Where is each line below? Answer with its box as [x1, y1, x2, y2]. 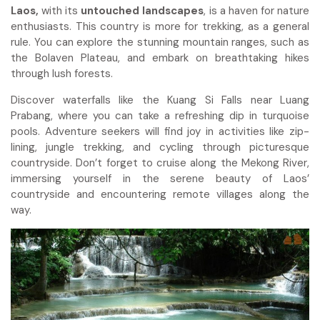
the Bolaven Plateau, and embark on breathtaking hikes [11, 51, 309, 66]
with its [39, 4, 81, 19]
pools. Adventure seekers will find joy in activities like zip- [11, 124, 309, 139]
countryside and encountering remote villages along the [11, 187, 309, 202]
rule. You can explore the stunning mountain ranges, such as [11, 35, 309, 50]
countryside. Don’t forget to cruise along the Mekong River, [11, 156, 309, 171]
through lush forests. [11, 66, 113, 81]
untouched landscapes [81, 4, 204, 19]
